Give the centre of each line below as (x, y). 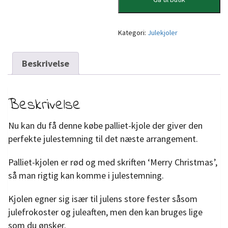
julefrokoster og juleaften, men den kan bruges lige (105, 212)
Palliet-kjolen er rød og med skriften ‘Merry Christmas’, (113, 162)
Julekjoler (163, 33)
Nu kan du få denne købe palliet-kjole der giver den (105, 125)
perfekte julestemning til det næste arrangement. (103, 138)
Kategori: (133, 33)
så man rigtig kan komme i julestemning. (86, 175)
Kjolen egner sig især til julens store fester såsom (103, 198)
